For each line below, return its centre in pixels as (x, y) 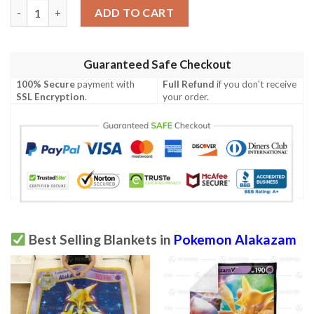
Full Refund (189, 84)
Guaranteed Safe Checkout (157, 64)
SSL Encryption (51, 96)
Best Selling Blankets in (100, 239)
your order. (186, 96)
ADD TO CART (135, 13)
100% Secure (46, 84)
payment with (105, 84)
